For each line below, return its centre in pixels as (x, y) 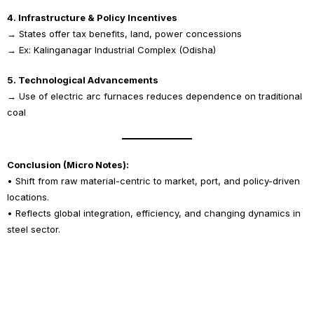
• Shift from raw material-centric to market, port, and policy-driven (153, 181)
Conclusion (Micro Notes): (68, 165)
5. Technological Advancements (83, 80)
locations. (28, 197)
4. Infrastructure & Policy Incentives (92, 18)
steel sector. (34, 229)
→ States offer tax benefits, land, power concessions (124, 34)
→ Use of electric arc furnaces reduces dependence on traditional (155, 96)
